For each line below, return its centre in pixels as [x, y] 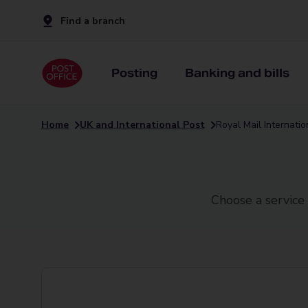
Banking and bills [237, 73]
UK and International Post [142, 125]
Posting [134, 73]
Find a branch [93, 21]
